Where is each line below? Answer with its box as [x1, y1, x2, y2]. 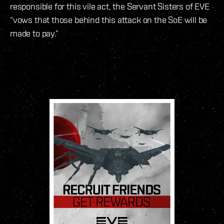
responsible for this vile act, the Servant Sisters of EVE [10, 1, 209, 12]
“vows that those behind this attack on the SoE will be [10, 14, 207, 25]
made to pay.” [10, 28, 58, 39]
